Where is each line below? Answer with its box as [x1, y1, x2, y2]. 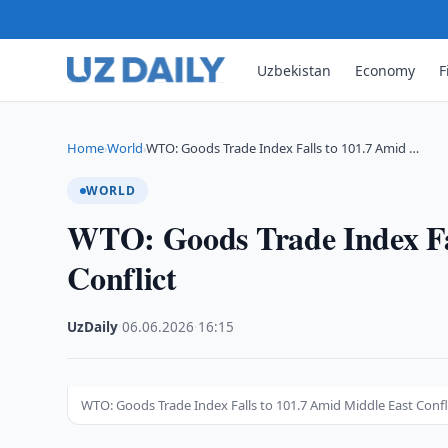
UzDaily [67, 318, 119, 336]
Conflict [67, 254, 177, 301]
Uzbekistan [257, 60, 332, 80]
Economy [355, 60, 416, 80]
